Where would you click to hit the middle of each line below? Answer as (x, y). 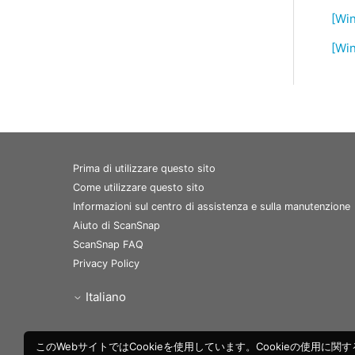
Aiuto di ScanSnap (116, 226)
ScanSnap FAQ (108, 245)
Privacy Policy (106, 264)
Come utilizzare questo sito (139, 188)
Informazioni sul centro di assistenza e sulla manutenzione (212, 207)
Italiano (106, 296)
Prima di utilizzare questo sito (144, 169)
